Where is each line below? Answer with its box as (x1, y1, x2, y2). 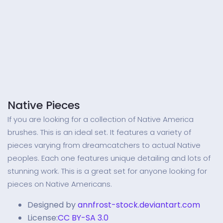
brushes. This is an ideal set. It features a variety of (7, 127, 191, 137)
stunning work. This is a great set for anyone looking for (7, 166, 207, 176)
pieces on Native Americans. (7, 179, 112, 189)
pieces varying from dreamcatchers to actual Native (7, 140, 201, 150)
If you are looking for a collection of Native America (7, 114, 194, 124)
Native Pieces (7, 98, 80, 113)
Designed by (27, 199, 76, 211)
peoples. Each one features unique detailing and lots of (7, 153, 211, 163)
